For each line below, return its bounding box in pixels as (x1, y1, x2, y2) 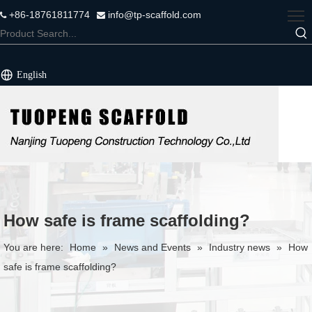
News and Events (114, 242, 191, 253)
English (17, 70, 47, 80)
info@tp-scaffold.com (105, 9, 201, 20)
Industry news (209, 242, 270, 253)
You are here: (3, 242, 63, 253)
